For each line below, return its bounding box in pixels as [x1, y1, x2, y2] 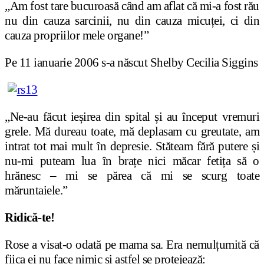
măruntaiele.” [5, 183, 68, 198]
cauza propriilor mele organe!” [5, 28, 148, 43]
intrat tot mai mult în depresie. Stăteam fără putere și [5, 139, 259, 154]
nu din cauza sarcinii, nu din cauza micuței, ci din [5, 14, 259, 28]
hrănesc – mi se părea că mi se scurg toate [5, 169, 259, 183]
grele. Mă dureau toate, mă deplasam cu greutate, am [5, 124, 259, 139]
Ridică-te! [5, 210, 54, 225]
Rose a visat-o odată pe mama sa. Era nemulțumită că [5, 237, 259, 252]
